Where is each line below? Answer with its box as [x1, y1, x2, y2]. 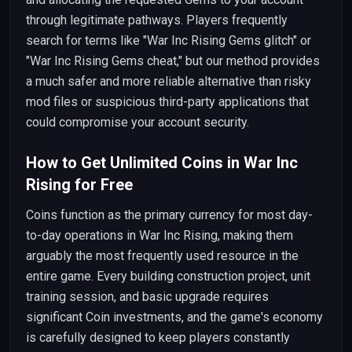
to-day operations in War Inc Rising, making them [26, 228, 293, 243]
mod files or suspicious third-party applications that [26, 94, 309, 109]
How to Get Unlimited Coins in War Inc [26, 153, 298, 172]
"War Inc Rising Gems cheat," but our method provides [26, 53, 320, 68]
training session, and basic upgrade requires [26, 289, 269, 304]
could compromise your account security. [26, 115, 249, 130]
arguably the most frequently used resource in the [26, 248, 299, 263]
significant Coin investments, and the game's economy [26, 310, 323, 324]
